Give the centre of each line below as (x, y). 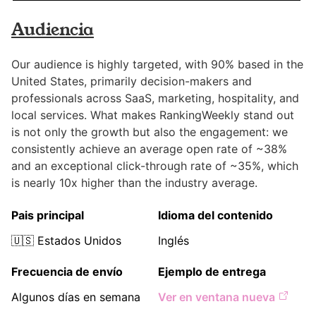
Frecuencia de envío (67, 272)
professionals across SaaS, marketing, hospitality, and (155, 98)
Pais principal (48, 215)
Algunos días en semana (76, 297)
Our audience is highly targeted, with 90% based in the (157, 65)
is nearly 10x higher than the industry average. (134, 183)
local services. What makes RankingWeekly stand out (153, 115)
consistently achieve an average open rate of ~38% (149, 149)
